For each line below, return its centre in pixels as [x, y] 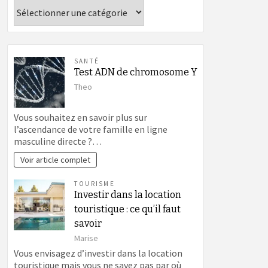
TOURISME [95, 184]
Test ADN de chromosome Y [136, 72]
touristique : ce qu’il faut [127, 209]
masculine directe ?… [58, 141]
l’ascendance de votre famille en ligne [91, 130]
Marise [86, 238]
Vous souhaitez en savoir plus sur [80, 118]
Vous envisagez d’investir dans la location [98, 253]
